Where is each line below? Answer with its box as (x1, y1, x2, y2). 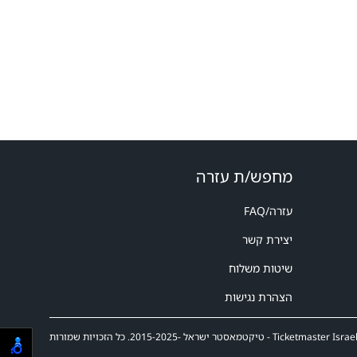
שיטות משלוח (229, 261, 292, 276)
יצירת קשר (242, 232, 292, 247)
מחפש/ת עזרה (196, 166, 292, 187)
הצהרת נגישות (225, 289, 292, 304)
